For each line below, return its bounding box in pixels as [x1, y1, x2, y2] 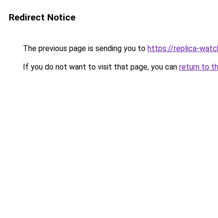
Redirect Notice [9, 12, 75, 23]
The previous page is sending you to [21, 44, 147, 53]
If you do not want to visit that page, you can [21, 62, 179, 72]
